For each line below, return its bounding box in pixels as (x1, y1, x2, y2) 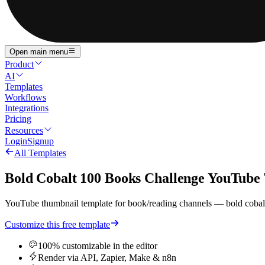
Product (5, 59, 34, 70)
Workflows (5, 92, 46, 103)
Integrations (5, 103, 49, 114)
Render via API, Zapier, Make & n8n (38, 253, 176, 263)
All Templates (14, 148, 66, 159)
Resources (5, 125, 43, 136)
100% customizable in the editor (38, 241, 157, 251)
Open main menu (9, 47, 68, 57)
